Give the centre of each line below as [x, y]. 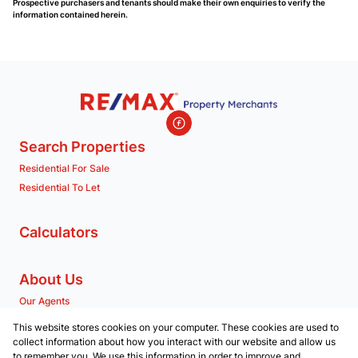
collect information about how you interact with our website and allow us [174, 342]
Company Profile [57, 320]
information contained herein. [70, 14]
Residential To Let [60, 188]
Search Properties [82, 147]
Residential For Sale [64, 169]
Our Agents [44, 301]
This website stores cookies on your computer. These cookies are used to [176, 327]
